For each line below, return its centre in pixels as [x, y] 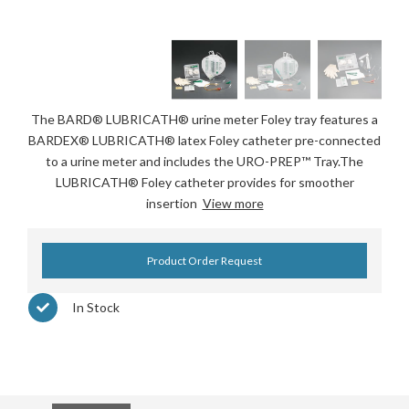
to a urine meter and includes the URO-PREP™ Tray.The [204, 162]
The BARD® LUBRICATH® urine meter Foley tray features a [204, 120]
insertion [174, 204]
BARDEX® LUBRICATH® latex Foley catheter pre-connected [204, 141]
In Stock [96, 308]
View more [233, 204]
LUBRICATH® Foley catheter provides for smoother [204, 183]
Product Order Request [204, 261]
